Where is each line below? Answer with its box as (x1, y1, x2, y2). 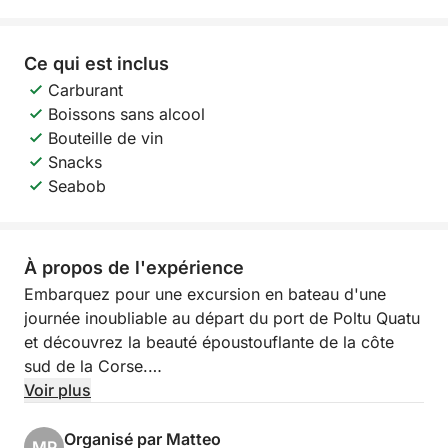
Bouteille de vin (48, 128, 163, 148)
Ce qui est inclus (24, 53, 169, 74)
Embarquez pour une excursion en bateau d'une (24, 284, 386, 304)
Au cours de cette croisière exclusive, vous (24, 404, 348, 424)
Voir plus (24, 380, 91, 400)
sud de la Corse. (24, 356, 148, 376)
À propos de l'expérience (24, 257, 244, 278)
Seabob (48, 176, 106, 196)
